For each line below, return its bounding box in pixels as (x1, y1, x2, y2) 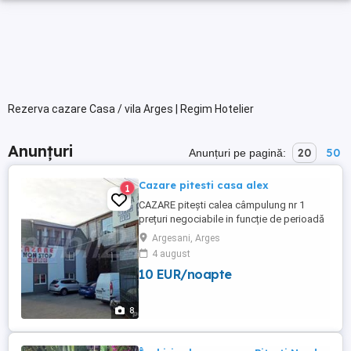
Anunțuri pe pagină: (189, 147, 289, 159)
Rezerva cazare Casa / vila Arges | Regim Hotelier (8, 103, 254, 115)
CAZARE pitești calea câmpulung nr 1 (139, 199, 305, 211)
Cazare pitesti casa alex (139, 179, 269, 191)
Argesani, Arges (152, 233, 220, 244)
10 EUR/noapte (139, 266, 232, 282)
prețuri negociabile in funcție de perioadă (139, 213, 324, 225)
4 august (152, 248, 190, 259)
